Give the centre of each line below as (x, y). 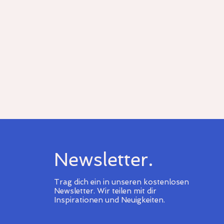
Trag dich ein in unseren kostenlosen (121, 182)
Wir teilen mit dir (126, 191)
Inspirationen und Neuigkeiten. (109, 200)
